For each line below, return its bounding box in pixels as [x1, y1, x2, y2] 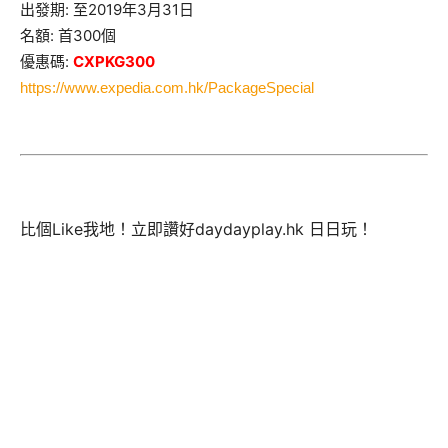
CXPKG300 [73, 51, 155, 71]
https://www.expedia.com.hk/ [20, 78, 208, 96]
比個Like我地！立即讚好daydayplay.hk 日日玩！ [20, 219, 373, 240]
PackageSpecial [208, 78, 314, 96]
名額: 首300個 [20, 25, 116, 45]
